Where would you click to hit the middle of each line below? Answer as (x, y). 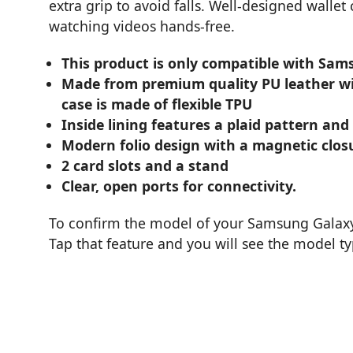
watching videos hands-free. (142, 26)
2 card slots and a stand (145, 166)
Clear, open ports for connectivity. (179, 186)
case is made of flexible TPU (157, 104)
